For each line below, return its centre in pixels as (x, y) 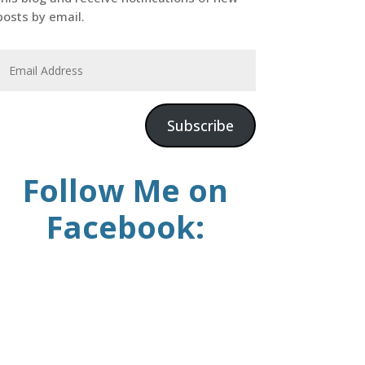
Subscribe (200, 126)
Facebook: (126, 226)
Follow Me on (126, 189)
